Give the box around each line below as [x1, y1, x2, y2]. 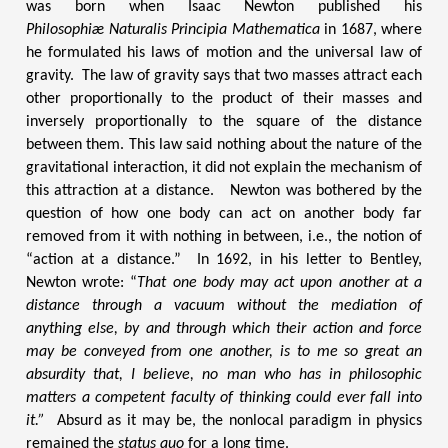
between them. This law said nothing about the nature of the [26, 137, 422, 154]
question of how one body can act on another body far [26, 206, 422, 223]
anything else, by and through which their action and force [26, 321, 422, 338]
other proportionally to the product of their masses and [26, 91, 422, 108]
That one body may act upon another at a [137, 275, 423, 292]
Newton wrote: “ [26, 275, 138, 292]
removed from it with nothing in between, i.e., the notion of [26, 229, 422, 246]
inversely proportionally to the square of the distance [26, 114, 422, 131]
